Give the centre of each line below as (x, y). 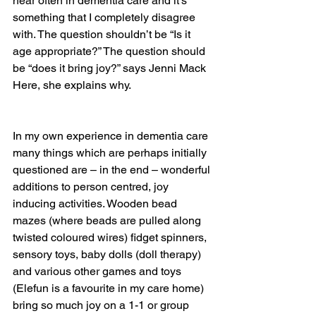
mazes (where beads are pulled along (108, 220)
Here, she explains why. (72, 85)
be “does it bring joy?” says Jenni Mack (109, 68)
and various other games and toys (98, 271)
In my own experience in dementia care (112, 136)
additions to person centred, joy (92, 187)
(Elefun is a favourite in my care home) (110, 288)
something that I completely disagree (105, 17)
